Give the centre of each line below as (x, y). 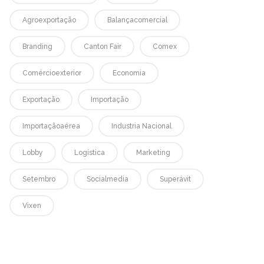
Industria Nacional (141, 126)
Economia (129, 73)
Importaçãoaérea (51, 126)
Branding (37, 46)
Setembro (39, 179)
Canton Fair (102, 46)
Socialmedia (107, 179)
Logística (89, 152)
